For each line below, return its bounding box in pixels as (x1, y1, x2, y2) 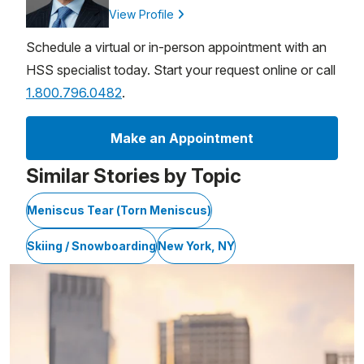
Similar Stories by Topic (26, 164, 241, 188)
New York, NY (158, 239, 235, 253)
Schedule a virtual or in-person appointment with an (26, 39, 327, 56)
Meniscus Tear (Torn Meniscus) (27, 203, 211, 218)
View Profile (109, 7, 177, 22)
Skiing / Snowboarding (27, 239, 156, 253)
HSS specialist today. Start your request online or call (26, 62, 336, 79)
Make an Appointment (110, 130, 253, 147)
